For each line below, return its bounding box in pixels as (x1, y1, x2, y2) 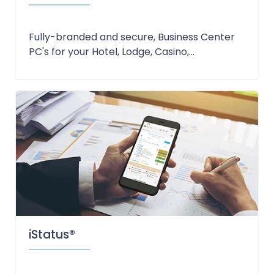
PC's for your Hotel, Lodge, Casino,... (28, 44, 194, 59)
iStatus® (28, 226, 75, 243)
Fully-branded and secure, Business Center (28, 29, 235, 44)
